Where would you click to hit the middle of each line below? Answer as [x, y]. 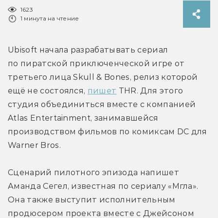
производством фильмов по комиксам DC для [108, 131]
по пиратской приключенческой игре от [96, 63]
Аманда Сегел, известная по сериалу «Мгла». [103, 186]
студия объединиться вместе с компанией [102, 104]
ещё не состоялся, [48, 91]
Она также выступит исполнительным [92, 200]
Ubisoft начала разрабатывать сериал [88, 50]
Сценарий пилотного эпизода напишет [93, 172]
